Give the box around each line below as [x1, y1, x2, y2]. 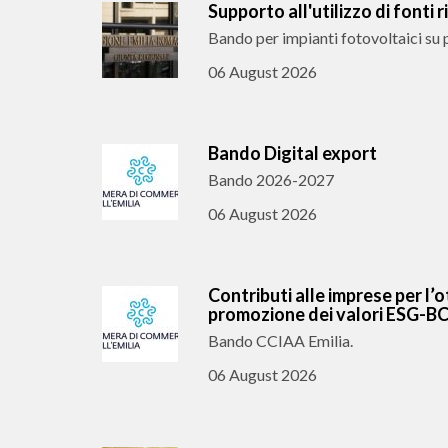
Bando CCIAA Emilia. [208, 331, 353, 350]
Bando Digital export [208, 142, 377, 164]
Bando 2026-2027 [208, 170, 334, 189]
